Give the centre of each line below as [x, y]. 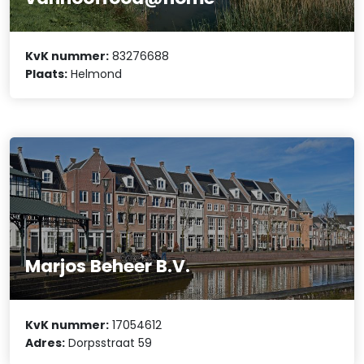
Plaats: [47, 74]
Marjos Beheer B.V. [108, 266]
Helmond [95, 74]
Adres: [45, 342]
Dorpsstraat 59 [109, 342]
